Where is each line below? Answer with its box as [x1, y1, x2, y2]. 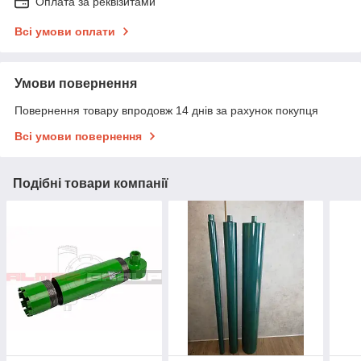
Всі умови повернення [15, 129, 142, 143]
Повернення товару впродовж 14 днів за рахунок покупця [15, 103, 318, 117]
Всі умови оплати [15, 24, 115, 38]
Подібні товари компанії [13, 176, 168, 190]
